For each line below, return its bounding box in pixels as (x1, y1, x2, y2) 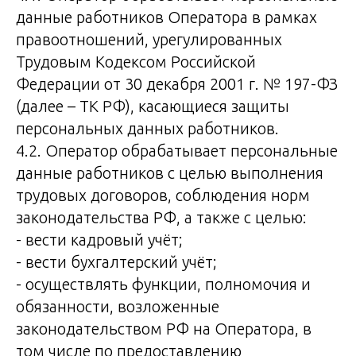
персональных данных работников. (16, 119, 279, 137)
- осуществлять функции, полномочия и (16, 275, 311, 293)
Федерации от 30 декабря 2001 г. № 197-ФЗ (16, 75, 338, 93)
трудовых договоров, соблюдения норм (16, 186, 310, 204)
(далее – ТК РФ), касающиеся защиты (16, 97, 289, 115)
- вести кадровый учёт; (16, 230, 183, 249)
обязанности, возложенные (16, 297, 219, 315)
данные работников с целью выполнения (16, 164, 323, 182)
